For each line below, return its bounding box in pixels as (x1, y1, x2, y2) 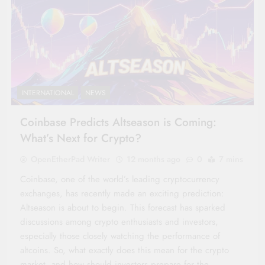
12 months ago (127, 153, 180, 166)
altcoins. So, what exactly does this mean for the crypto (20, 244, 229, 257)
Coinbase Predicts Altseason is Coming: (20, 114, 216, 131)
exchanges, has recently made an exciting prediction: (20, 187, 224, 201)
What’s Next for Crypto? (20, 130, 141, 147)
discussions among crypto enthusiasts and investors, (20, 215, 218, 229)
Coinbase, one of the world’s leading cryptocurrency (20, 173, 219, 186)
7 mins (219, 153, 243, 166)
